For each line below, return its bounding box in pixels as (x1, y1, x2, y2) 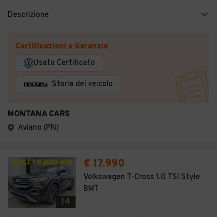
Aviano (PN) (18, 123, 59, 133)
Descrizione (8, 10, 49, 20)
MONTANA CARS (8, 109, 70, 119)
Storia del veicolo (52, 79, 113, 89)
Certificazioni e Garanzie (15, 42, 108, 51)
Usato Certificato (33, 58, 95, 68)
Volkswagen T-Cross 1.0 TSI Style (83, 172, 200, 182)
